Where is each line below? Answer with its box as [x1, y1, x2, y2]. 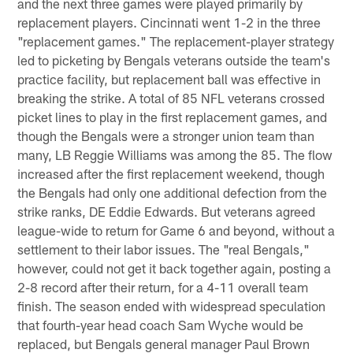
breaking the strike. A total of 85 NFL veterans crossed [17, 89, 325, 106]
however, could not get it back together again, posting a [17, 259, 332, 276]
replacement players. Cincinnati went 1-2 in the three [17, 13, 321, 30]
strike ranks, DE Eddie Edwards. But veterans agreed [17, 203, 316, 219]
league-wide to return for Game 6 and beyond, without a [17, 221, 336, 238]
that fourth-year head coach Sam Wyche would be [17, 316, 304, 333]
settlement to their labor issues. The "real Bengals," [17, 240, 310, 257]
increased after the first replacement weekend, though [17, 165, 325, 181]
